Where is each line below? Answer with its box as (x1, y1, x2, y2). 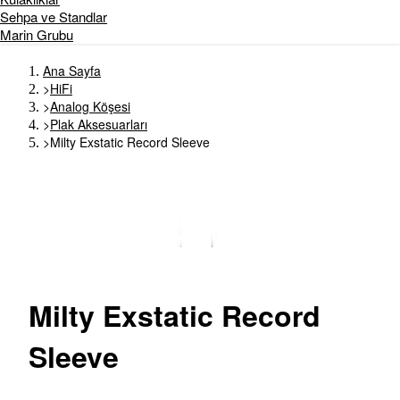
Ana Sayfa (43, 62, 101, 79)
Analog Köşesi (50, 97, 130, 115)
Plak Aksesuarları (50, 115, 147, 133)
